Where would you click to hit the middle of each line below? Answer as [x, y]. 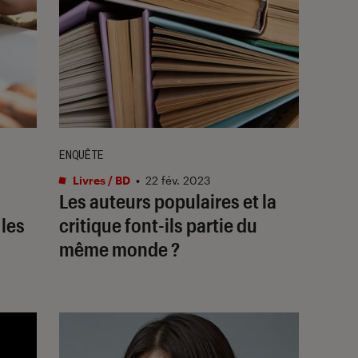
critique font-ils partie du [158, 225]
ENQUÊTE [82, 154]
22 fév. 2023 [178, 180]
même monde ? [119, 249]
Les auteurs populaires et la [168, 201]
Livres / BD [100, 180]
